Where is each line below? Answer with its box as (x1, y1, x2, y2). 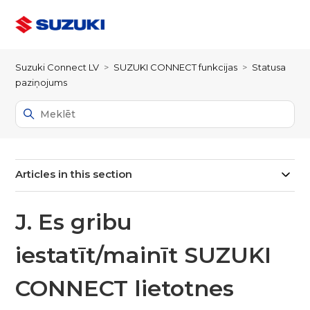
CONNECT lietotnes (15, 275, 235, 302)
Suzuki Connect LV (15, 62, 100, 73)
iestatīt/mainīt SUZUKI (15, 241, 272, 268)
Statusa (252, 62, 286, 73)
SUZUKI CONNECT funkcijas (113, 62, 238, 73)
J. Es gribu (15, 208, 133, 235)
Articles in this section (15, 167, 133, 181)
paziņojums (15, 77, 68, 88)
